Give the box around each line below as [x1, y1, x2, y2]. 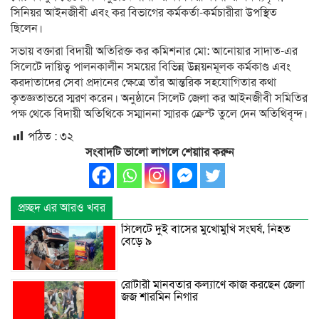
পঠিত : [28, 130, 57, 145]
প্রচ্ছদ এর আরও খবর [18, 201, 105, 216]
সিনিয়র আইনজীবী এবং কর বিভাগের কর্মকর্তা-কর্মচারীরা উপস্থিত [11, 6, 277, 21]
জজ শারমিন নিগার [121, 289, 198, 304]
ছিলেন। [11, 21, 43, 36]
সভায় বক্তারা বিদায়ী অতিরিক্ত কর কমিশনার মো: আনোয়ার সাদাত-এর [11, 44, 298, 59]
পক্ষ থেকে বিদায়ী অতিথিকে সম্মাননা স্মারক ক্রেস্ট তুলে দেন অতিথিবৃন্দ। [11, 107, 308, 122]
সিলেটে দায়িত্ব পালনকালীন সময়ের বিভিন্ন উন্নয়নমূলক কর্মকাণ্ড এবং [11, 60, 291, 75]
